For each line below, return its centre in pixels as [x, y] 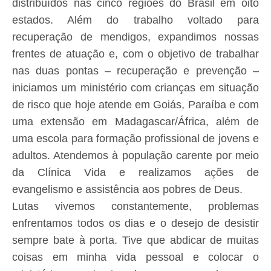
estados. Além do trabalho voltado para [135, 20]
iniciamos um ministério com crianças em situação [135, 88]
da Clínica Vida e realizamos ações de [135, 172]
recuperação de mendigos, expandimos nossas [135, 37]
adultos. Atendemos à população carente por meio [135, 155]
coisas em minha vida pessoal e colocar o [135, 257]
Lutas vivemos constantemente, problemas [135, 206]
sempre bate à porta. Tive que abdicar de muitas [135, 240]
